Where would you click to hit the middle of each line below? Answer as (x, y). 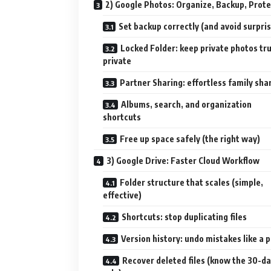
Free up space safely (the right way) (190, 139)
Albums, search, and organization (186, 104)
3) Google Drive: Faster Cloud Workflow (183, 160)
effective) (122, 195)
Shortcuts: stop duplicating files (184, 217)
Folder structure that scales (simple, (191, 182)
